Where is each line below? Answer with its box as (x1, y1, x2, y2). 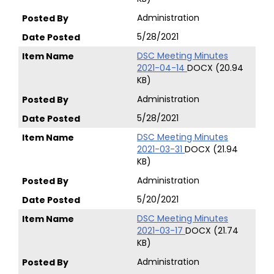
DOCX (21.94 (185, 143, 238, 155)
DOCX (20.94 (187, 62, 243, 74)
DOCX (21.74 (185, 224, 239, 237)
